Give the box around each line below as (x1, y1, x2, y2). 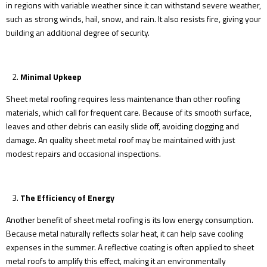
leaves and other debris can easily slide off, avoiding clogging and (6, 120, 239, 132)
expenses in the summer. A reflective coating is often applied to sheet (6, 241, 254, 253)
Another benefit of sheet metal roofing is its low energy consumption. (6, 213, 253, 226)
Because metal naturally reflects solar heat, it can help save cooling (6, 227, 243, 240)
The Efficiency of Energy (20, 191, 114, 204)
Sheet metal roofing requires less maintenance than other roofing (6, 92, 240, 105)
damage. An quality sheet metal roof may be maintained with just (6, 133, 235, 146)
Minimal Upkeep (20, 70, 82, 83)
